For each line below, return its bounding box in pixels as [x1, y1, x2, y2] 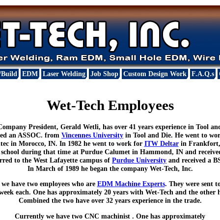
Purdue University [112, 156, 166, 164]
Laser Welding [42, 70, 85, 78]
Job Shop [90, 70, 118, 78]
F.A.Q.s [191, 70, 214, 78]
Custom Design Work [123, 70, 187, 78]
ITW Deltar [144, 139, 179, 147]
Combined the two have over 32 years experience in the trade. [18, 196, 202, 205]
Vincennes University [61, 131, 123, 139]
